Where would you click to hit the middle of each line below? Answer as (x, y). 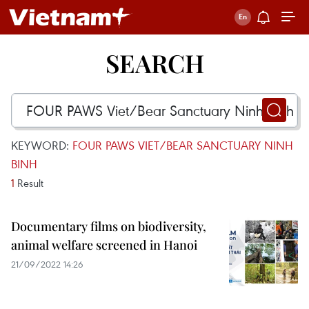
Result (29, 183)
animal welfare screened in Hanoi (104, 245)
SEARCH (154, 63)
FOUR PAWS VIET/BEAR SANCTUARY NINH (183, 145)
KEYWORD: (42, 145)
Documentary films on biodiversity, (109, 226)
